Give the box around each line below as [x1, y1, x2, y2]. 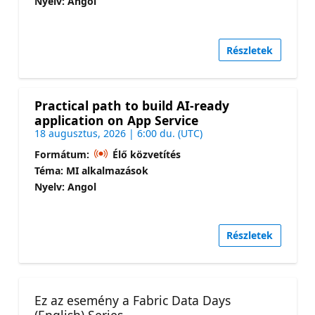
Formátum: [34, 147, 92, 161]
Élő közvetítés [110, 147, 181, 161]
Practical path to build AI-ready [34, 96, 229, 114]
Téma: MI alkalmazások [34, 163, 148, 177]
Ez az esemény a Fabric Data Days [34, 292, 231, 309]
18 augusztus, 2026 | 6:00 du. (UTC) [34, 126, 202, 140]
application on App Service [34, 111, 198, 129]
